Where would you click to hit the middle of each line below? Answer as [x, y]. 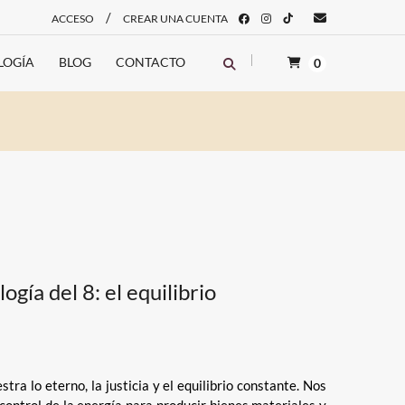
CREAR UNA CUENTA [175, 19]
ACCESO [72, 19]
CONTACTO [151, 62]
